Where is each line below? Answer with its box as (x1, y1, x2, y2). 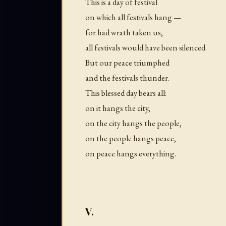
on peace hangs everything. (85, 148, 176, 159)
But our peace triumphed (85, 57, 169, 69)
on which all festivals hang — (85, 12, 182, 23)
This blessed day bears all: (85, 87, 166, 99)
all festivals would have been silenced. (85, 42, 207, 53)
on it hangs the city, (85, 102, 150, 114)
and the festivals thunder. (85, 72, 169, 84)
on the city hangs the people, (85, 118, 182, 129)
